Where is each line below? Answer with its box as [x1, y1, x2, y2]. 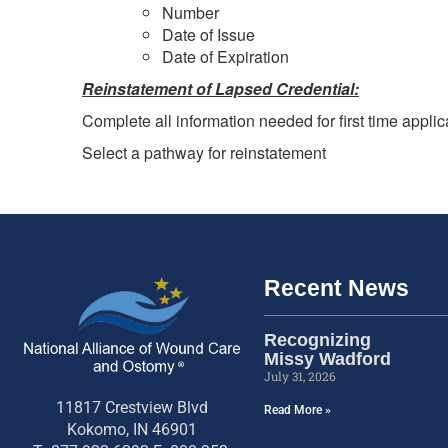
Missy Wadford [264, 348, 391, 369]
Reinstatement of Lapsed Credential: [82, 76, 359, 100]
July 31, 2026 [264, 367, 336, 384]
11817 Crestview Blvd [56, 397, 208, 417]
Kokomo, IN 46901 [67, 419, 197, 439]
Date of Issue [162, 22, 255, 46]
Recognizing [264, 329, 371, 350]
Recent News [264, 274, 409, 301]
